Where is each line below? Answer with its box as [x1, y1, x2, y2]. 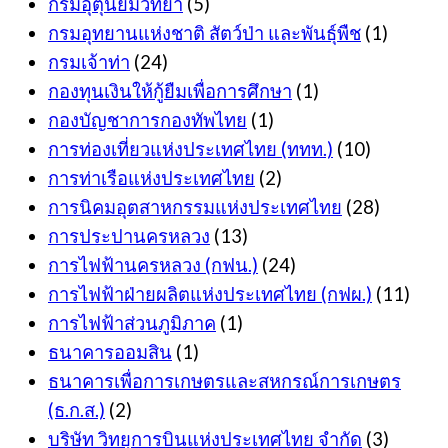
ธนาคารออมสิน [48, 341, 172, 364]
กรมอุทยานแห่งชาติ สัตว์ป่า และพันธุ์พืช [48, 22, 361, 45]
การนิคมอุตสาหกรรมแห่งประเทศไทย [48, 196, 342, 219]
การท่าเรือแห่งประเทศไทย [48, 167, 255, 190]
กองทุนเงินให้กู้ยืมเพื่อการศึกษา [48, 80, 292, 103]
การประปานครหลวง [48, 225, 210, 248]
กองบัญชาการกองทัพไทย [48, 109, 247, 132]
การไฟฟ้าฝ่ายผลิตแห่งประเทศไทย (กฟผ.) [48, 283, 372, 306]
